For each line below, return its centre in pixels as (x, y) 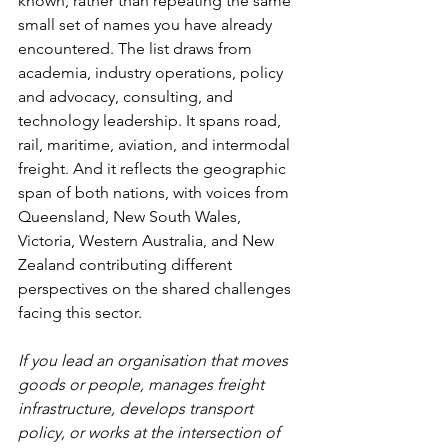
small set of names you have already (147, 24)
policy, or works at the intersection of (151, 432)
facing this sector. (80, 312)
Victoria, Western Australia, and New (148, 240)
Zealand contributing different (127, 264)
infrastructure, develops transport (137, 408)
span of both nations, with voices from (155, 192)
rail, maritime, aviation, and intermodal (156, 144)
